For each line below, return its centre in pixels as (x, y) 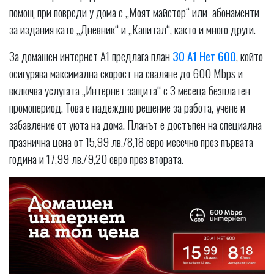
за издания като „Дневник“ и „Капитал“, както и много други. (132, 29)
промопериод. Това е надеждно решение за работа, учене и (127, 107)
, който (250, 56)
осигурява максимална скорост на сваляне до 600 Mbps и (126, 73)
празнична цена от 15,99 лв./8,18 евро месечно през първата (131, 142)
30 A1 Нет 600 (204, 56)
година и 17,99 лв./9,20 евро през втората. (96, 159)
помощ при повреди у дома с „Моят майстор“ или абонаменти (134, 12)
